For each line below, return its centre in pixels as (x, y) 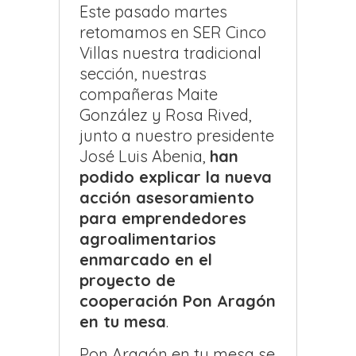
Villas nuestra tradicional (170, 53)
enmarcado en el (146, 260)
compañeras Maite (149, 95)
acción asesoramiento (167, 198)
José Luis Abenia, (145, 157)
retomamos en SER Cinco (173, 33)
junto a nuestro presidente (177, 136)
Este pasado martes (153, 12)
